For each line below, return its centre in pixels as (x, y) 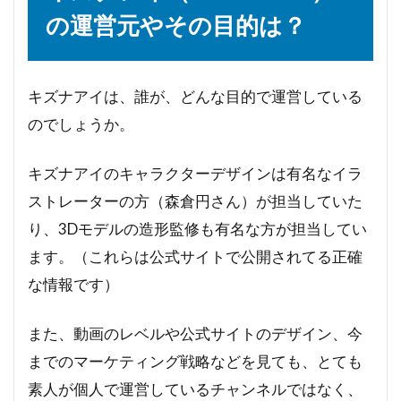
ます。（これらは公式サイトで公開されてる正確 (195, 257)
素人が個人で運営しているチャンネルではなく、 (195, 389)
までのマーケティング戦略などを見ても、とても (195, 362)
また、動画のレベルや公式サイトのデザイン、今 (195, 334)
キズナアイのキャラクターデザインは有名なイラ (195, 174)
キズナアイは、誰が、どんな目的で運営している (195, 97)
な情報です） (73, 285)
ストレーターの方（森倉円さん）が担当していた (195, 201)
